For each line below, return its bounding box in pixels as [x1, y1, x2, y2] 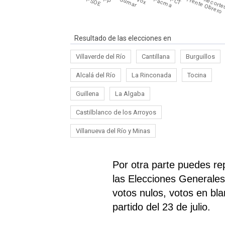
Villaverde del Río [76, 52, 126, 60]
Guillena [76, 89, 99, 97]
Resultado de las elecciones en [74, 34, 171, 42]
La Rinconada [132, 71, 171, 79]
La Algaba [115, 89, 145, 97]
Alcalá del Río [76, 71, 116, 79]
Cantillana [142, 52, 170, 60]
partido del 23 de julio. [113, 201, 211, 212]
